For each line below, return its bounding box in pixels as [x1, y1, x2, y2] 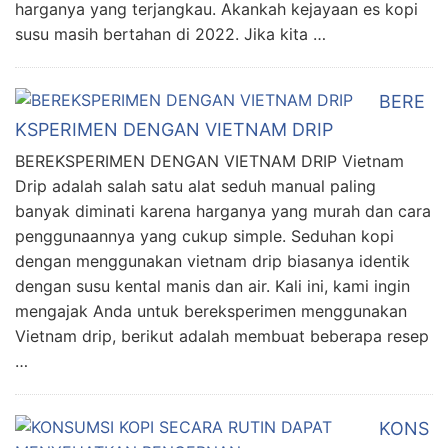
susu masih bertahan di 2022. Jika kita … [15, 24, 326, 44]
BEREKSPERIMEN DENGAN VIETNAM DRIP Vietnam [15, 151, 404, 171]
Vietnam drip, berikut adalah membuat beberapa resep [15, 326, 429, 346]
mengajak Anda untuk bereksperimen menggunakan [15, 301, 407, 321]
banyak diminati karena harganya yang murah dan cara [15, 201, 431, 221]
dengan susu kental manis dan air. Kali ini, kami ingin [15, 276, 410, 296]
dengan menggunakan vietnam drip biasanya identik [15, 251, 410, 271]
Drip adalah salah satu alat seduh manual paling [15, 176, 376, 196]
